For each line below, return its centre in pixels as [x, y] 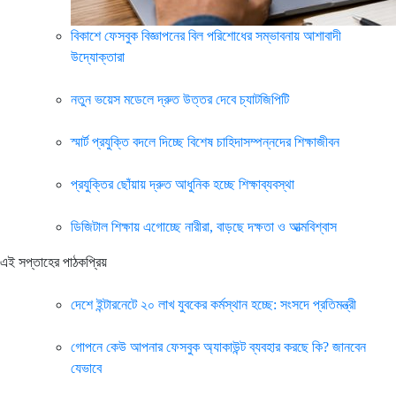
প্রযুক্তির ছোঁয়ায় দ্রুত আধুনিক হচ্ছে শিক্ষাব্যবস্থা [183, 184]
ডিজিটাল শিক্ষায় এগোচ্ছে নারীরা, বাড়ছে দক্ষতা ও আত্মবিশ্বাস [204, 227]
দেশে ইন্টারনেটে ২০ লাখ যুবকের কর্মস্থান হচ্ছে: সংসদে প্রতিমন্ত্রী [213, 305]
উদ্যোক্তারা [98, 57]
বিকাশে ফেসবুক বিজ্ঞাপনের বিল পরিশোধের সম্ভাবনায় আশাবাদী [206, 36]
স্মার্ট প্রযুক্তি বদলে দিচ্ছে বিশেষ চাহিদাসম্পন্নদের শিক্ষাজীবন [205, 142]
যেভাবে [86, 368]
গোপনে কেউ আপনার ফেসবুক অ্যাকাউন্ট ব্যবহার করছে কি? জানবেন [218, 347]
